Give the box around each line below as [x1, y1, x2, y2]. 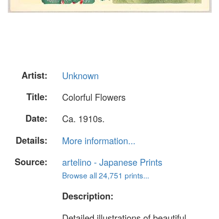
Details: [16, 133, 47, 147]
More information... [62, 133, 135, 147]
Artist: [22, 69, 47, 82]
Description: [62, 189, 113, 202]
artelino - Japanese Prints [62, 155, 162, 168]
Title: [26, 90, 47, 104]
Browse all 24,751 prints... [62, 169, 149, 180]
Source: [15, 155, 47, 168]
